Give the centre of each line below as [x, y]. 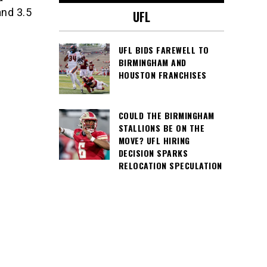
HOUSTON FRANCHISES [162, 75]
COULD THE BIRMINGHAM [166, 115]
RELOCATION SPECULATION [170, 165]
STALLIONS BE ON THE [161, 128]
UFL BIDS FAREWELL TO [164, 50]
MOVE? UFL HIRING [154, 140]
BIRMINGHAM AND [152, 62]
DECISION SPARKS [153, 153]
